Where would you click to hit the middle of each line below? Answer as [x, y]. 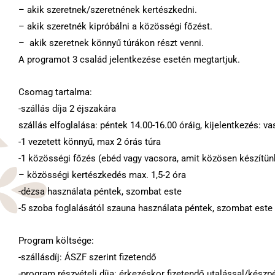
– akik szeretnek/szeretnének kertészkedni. [109, 10]
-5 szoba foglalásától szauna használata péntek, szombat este [145, 208]
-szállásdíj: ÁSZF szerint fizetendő [87, 258]
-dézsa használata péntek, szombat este [100, 192]
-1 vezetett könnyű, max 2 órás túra [90, 142]
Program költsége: [56, 241]
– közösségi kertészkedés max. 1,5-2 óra [102, 175]
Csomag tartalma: [55, 92]
